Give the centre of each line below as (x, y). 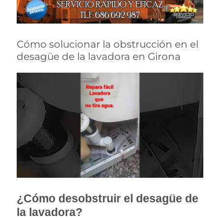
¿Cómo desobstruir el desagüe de (108, 198)
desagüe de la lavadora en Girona (99, 57)
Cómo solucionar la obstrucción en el (108, 44)
